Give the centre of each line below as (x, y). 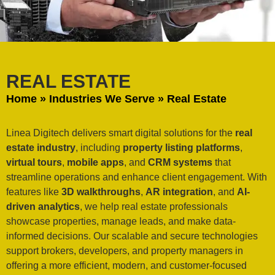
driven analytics (43, 206)
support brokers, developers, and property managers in (125, 250)
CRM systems (180, 162)
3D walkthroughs (101, 192)
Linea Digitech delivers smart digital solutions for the (121, 133)
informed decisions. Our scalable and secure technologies (132, 236)
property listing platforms (181, 147)
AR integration (179, 192)
